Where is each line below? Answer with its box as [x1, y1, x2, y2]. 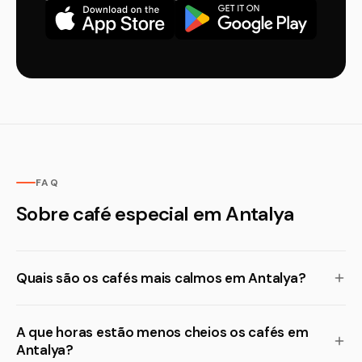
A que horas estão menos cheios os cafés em [16, 323, 309, 341]
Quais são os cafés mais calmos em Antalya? [16, 269, 306, 287]
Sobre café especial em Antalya [16, 201, 293, 226]
